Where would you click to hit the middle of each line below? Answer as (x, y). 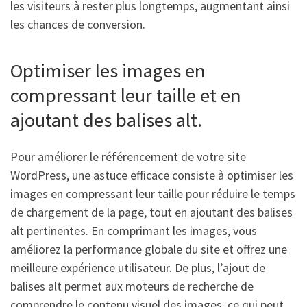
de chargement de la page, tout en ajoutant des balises (151, 212)
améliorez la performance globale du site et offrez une (149, 249)
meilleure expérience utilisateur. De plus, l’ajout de (138, 268)
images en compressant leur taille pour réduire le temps (153, 194)
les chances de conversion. (78, 24)
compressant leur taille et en (126, 95)
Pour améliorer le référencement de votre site (128, 157)
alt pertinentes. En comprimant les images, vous (134, 231)
